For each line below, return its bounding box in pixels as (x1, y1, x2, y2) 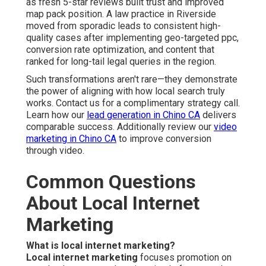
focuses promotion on (138, 251, 232, 263)
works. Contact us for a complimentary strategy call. (26, 97, 240, 109)
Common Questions (26, 170, 196, 193)
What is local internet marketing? (26, 239, 175, 251)
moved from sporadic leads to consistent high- (26, 20, 221, 31)
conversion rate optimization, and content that (26, 43, 214, 55)
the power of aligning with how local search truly (26, 85, 225, 97)
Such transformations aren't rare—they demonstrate (26, 73, 237, 85)
